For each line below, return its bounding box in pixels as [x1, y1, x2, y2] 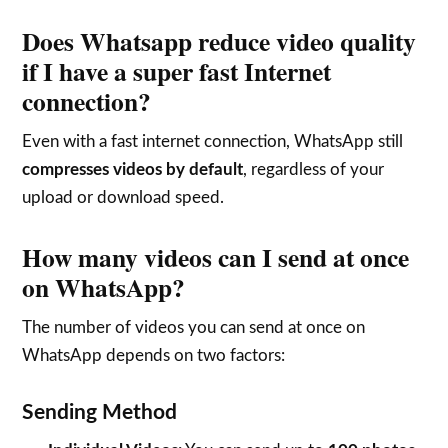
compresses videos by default [22, 160, 244, 178]
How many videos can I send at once [22, 237, 410, 276]
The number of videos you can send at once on [22, 318, 366, 336]
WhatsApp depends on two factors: [22, 346, 286, 364]
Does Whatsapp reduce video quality [22, 21, 417, 60]
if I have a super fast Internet [22, 51, 332, 90]
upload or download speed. [22, 188, 225, 206]
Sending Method [22, 401, 178, 423]
